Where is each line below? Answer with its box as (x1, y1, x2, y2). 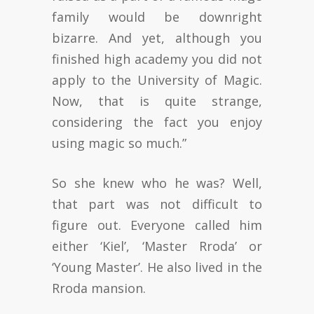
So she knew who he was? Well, (52, 174, 262, 191)
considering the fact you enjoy (52, 113, 262, 130)
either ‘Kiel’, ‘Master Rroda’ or (52, 237, 262, 254)
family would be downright (52, 8, 262, 25)
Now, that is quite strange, (52, 92, 262, 109)
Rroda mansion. (52, 279, 146, 296)
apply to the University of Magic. (52, 71, 262, 88)
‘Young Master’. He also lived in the (52, 258, 262, 275)
